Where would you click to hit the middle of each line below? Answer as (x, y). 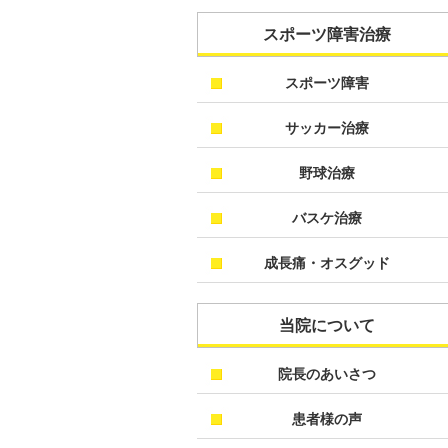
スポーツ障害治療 (327, 34)
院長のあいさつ (327, 374)
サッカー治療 (327, 128)
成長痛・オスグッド (327, 263)
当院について (327, 325)
